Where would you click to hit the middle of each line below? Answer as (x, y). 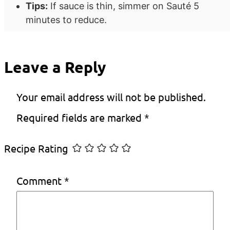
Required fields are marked (80, 118)
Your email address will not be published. (111, 97)
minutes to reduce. (66, 20)
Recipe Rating (36, 148)
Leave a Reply (55, 67)
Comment (40, 180)
